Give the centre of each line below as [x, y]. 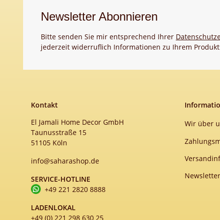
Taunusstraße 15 [59, 132]
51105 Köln [49, 143]
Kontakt [44, 105]
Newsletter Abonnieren [99, 16]
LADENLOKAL [53, 207]
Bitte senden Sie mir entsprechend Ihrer [108, 37]
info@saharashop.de [65, 161]
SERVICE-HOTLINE [61, 179]
